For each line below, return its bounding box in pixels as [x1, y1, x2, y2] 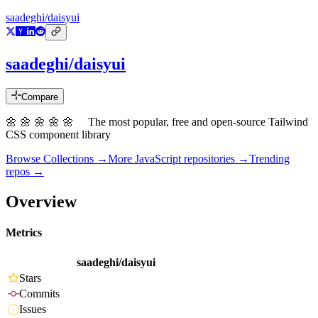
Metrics [6, 226, 42, 239]
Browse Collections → [6, 153, 108, 165]
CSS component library [6, 128, 111, 141]
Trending [249, 153, 290, 165]
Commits [19, 287, 60, 300]
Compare [21, 92, 58, 103]
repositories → [181, 153, 249, 165]
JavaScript [135, 153, 181, 165]
